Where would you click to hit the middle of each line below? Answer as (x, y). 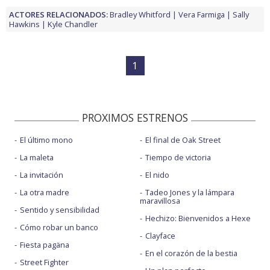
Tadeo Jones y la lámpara (190, 192)
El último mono (46, 140)
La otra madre (45, 192)
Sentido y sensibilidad (60, 209)
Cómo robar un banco (59, 227)
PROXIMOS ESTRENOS (135, 117)
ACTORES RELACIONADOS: (58, 14)
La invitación (42, 174)
